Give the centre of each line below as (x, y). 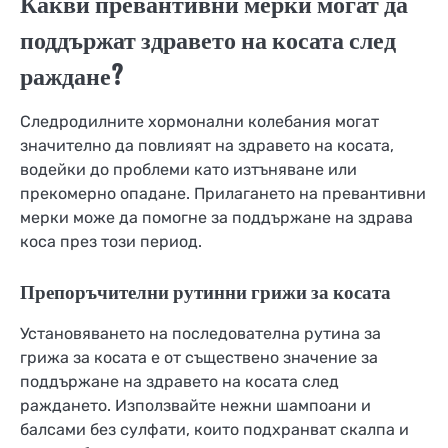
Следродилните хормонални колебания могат (199, 121)
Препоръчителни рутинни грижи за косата (205, 291)
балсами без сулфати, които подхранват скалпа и (214, 429)
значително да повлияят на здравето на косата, (207, 145)
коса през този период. (111, 241)
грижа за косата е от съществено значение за (199, 357)
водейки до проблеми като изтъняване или (188, 169)
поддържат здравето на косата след (208, 39)
